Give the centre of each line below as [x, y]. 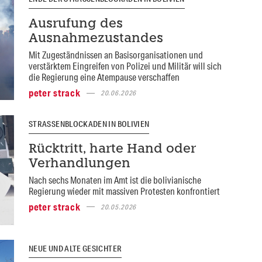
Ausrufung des [75, 25]
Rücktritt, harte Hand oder [112, 149]
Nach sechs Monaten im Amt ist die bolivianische [115, 180]
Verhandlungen [79, 164]
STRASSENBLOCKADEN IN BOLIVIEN [89, 124]
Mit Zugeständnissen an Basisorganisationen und [116, 55]
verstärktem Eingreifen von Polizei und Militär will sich [125, 66]
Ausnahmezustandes [96, 39]
